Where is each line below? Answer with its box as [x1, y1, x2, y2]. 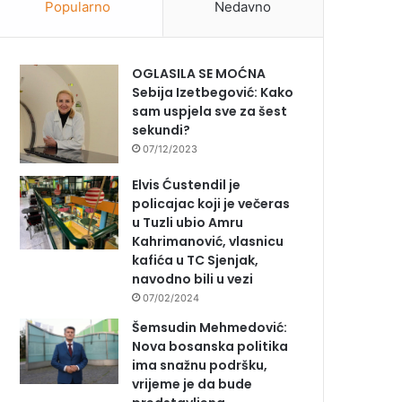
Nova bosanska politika [132, 336, 289, 355]
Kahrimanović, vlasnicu [132, 232, 284, 250]
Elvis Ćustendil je [132, 175, 241, 194]
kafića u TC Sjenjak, [132, 250, 259, 269]
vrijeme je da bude [132, 374, 253, 393]
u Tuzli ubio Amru [132, 213, 244, 232]
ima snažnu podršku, [132, 355, 268, 374]
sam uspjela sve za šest [132, 101, 288, 120]
